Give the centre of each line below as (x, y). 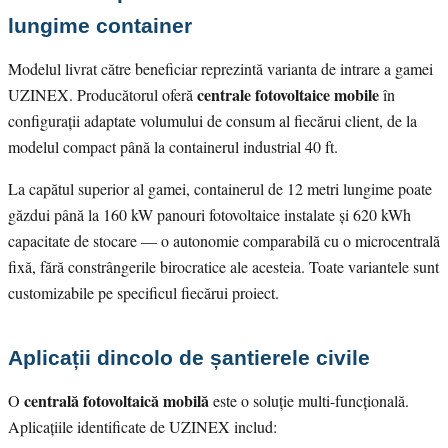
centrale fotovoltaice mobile (288, 94)
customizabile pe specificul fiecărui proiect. (143, 292)
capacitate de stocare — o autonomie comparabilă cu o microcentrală (224, 240)
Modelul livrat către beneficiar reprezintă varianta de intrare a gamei (220, 68)
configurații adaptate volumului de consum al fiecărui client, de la (212, 120)
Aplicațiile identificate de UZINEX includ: (142, 426)
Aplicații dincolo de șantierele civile (189, 357)
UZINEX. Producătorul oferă (102, 94)
